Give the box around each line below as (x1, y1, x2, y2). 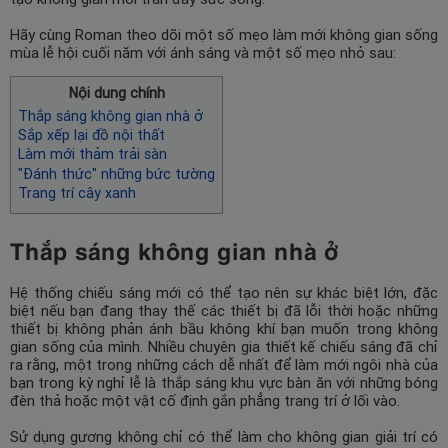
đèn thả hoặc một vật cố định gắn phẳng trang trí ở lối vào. (10, 391, 404, 410)
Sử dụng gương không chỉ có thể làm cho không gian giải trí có (10, 427, 438, 446)
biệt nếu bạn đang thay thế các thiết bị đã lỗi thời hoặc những (10, 301, 438, 320)
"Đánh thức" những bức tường (18, 165, 215, 182)
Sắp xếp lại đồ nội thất (18, 126, 165, 143)
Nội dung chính (68, 85, 165, 102)
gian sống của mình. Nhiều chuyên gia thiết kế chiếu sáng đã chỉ (10, 337, 438, 356)
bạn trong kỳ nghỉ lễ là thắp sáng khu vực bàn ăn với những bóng (10, 373, 438, 392)
